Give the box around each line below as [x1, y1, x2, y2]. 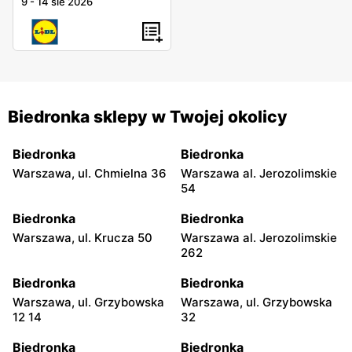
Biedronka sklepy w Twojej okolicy [8, 107, 288, 127]
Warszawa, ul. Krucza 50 [13, 230, 152, 246]
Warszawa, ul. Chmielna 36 [13, 166, 167, 181]
